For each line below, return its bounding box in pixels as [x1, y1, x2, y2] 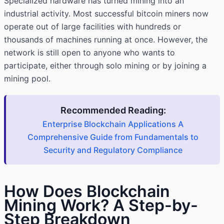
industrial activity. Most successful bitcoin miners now [4, 8, 208, 19]
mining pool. [4, 73, 50, 84]
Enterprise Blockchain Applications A [42, 119, 183, 129]
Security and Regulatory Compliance [43, 145, 182, 155]
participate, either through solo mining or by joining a [4, 60, 206, 71]
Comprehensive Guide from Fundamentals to [27, 132, 198, 142]
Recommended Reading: [60, 105, 166, 116]
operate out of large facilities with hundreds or [4, 21, 181, 32]
